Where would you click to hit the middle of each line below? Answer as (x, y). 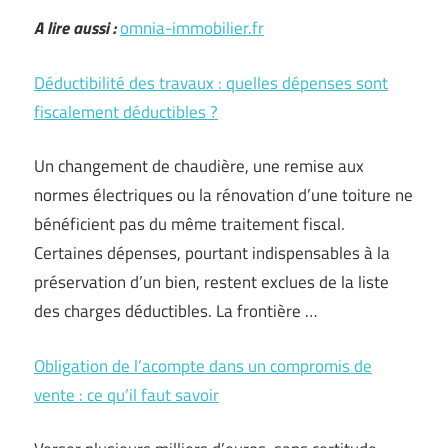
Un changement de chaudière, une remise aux (199, 166)
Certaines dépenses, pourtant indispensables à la (212, 253)
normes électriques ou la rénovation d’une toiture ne (223, 195)
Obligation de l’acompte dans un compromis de (203, 365)
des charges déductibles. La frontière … (175, 311)
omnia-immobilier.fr (192, 28)
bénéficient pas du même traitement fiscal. (189, 224)
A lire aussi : (75, 28)
